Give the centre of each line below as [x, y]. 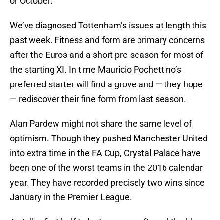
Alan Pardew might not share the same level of [101, 124]
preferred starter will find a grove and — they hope [106, 84]
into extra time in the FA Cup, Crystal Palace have [105, 153]
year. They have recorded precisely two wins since [107, 183]
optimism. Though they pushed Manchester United [109, 138]
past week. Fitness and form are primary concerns [107, 40]
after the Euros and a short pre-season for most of [107, 55]
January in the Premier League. [71, 197]
